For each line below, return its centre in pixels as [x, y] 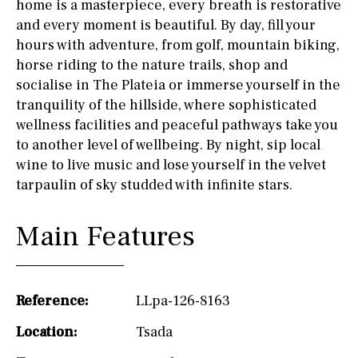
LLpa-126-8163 [183, 300]
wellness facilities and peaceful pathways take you [177, 125]
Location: [47, 332]
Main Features [105, 236]
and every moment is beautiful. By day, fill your [166, 25]
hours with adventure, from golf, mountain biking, [178, 45]
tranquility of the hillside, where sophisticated [166, 105]
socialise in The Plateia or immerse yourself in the [178, 85]
